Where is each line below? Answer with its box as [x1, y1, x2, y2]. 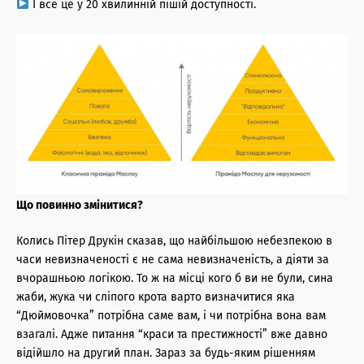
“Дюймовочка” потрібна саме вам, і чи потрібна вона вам [16, 308, 326, 323]
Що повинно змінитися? [16, 197, 143, 212]
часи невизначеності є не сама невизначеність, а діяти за [16, 252, 329, 266]
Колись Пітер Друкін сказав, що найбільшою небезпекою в [16, 233, 332, 248]
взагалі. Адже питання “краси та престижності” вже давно [16, 327, 327, 341]
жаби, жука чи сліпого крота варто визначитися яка [16, 289, 295, 304]
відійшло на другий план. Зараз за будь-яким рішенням [16, 345, 315, 360]
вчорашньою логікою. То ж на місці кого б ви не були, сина [16, 271, 333, 285]
